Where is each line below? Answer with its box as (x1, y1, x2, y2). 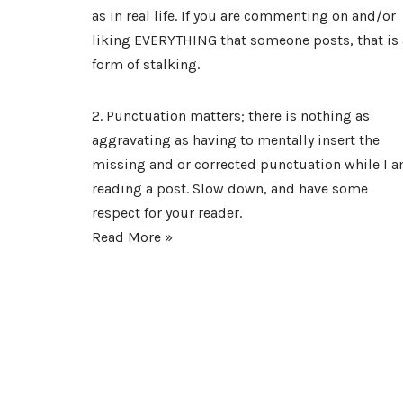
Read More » (92, 228, 173, 246)
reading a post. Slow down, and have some (92, 180, 368, 197)
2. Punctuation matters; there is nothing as (92, 107, 370, 124)
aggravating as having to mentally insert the (92, 131, 380, 148)
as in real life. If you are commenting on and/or (92, 7, 396, 24)
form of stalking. (92, 56, 200, 73)
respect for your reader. (92, 204, 242, 221)
